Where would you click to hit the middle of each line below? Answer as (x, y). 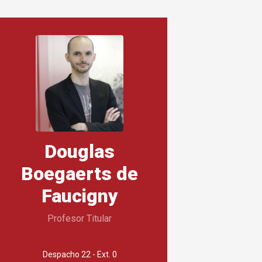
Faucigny (80, 196)
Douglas (80, 151)
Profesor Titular (80, 218)
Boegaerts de (80, 173)
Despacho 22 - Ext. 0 (80, 254)
